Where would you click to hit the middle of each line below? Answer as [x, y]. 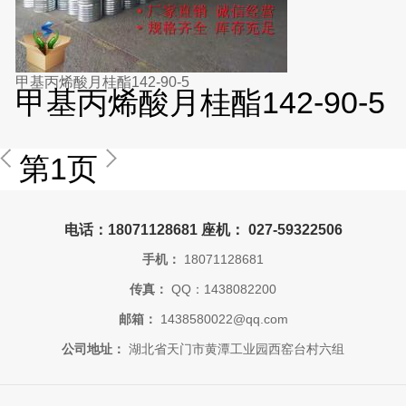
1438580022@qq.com [222, 319]
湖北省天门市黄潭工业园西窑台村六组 [235, 349]
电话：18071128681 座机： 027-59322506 [203, 229]
